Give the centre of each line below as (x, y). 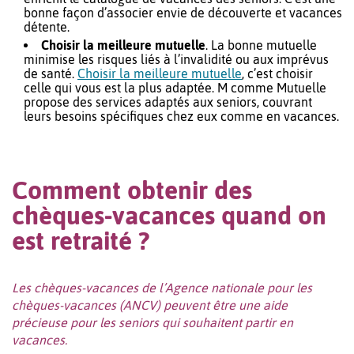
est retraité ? (81, 241)
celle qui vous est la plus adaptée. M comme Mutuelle (175, 88)
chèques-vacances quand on (169, 216)
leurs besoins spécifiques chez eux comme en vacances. (181, 117)
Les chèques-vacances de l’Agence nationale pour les (162, 288)
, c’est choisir (277, 74)
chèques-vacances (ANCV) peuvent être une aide (150, 305)
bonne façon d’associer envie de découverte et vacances (183, 13)
